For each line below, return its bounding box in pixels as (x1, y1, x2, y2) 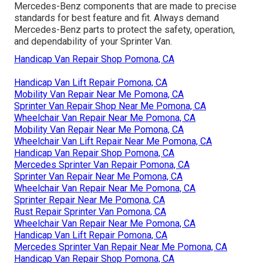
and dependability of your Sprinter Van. (14, 35, 172, 47)
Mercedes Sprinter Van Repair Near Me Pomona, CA (14, 241, 227, 252)
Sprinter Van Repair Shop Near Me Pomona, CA (14, 100, 206, 112)
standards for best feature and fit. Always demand (14, 12, 219, 23)
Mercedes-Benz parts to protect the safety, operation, (14, 23, 235, 35)
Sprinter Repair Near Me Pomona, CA (14, 194, 165, 205)
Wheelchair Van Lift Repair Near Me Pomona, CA (14, 135, 212, 147)
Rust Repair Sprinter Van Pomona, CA (14, 205, 166, 217)
